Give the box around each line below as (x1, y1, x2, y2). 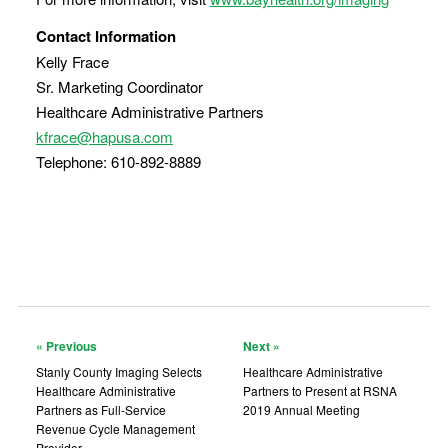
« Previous (36, 337, 97, 355)
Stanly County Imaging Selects (36, 363, 202, 380)
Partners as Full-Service (36, 401, 166, 418)
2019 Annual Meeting (242, 401, 360, 418)
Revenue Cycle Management (36, 420, 195, 437)
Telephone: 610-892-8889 (36, 151, 201, 172)
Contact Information (36, 25, 176, 47)
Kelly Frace (36, 51, 109, 72)
